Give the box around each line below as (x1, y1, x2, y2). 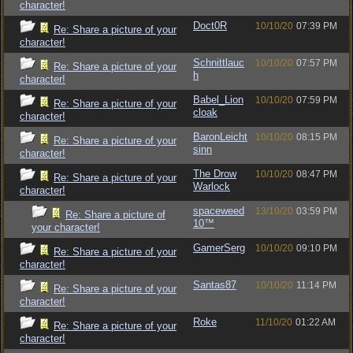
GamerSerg (193, 242, 245, 254)
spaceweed (193, 205, 244, 217)
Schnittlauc (193, 57, 244, 69)
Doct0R (193, 20, 227, 32)
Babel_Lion (193, 94, 243, 106)
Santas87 (193, 279, 236, 291)
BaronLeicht (193, 131, 247, 143)
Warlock (193, 180, 230, 192)
